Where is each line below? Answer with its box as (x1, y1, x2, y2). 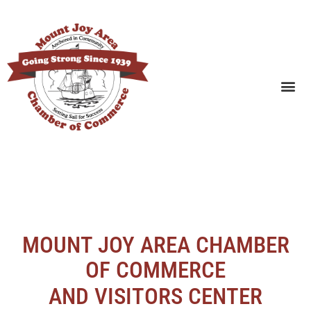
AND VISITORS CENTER (49, 283, 262, 310)
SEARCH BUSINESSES (187, 47, 299, 56)
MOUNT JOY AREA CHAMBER (22, 231, 289, 258)
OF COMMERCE (85, 256, 226, 283)
